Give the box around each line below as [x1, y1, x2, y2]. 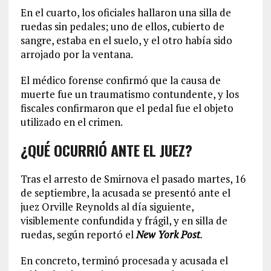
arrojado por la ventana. [20, 47, 133, 62]
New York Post [135, 227, 200, 242]
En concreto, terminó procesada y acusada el [20, 253, 228, 268]
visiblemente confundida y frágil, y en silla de [20, 214, 227, 228]
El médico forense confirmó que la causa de [20, 73, 221, 88]
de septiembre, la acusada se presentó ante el [20, 186, 230, 200]
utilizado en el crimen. [20, 115, 123, 129]
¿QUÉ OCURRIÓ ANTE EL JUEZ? [20, 139, 200, 162]
